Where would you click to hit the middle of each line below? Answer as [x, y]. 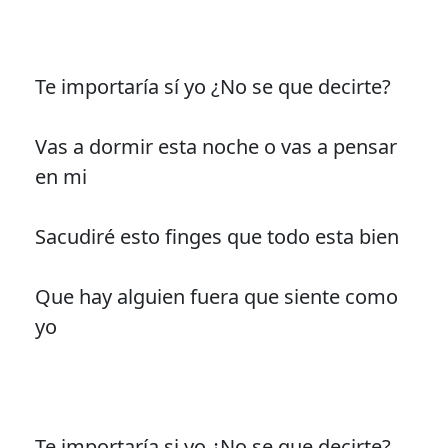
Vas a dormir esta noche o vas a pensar [215, 147]
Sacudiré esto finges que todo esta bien [216, 237]
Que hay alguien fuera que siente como [216, 297]
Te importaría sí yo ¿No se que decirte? [212, 87]
